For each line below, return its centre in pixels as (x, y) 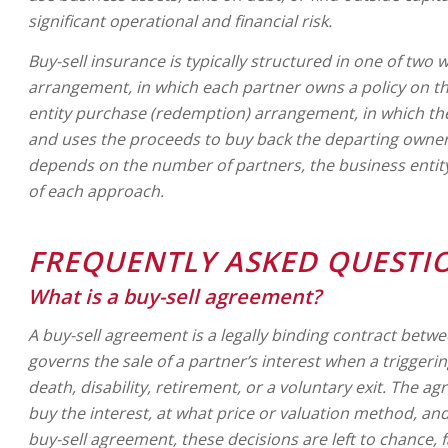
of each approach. (96, 190)
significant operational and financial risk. (180, 21)
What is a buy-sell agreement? (175, 296)
